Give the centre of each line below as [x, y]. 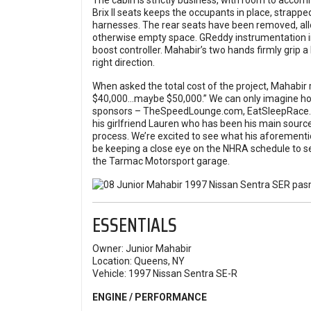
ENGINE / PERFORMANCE [150, 297]
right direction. [124, 63]
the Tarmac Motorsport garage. [161, 161]
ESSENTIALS [135, 225]
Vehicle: [109, 274]
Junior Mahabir [159, 249]
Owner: [108, 249]
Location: [112, 261]
